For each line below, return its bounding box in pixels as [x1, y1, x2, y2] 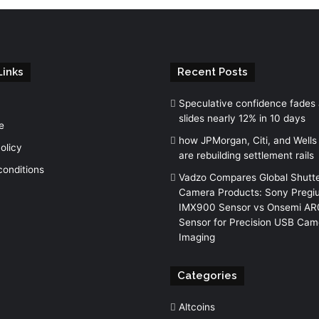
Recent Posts [177, 65, 248, 78]
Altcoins [179, 300, 215, 313]
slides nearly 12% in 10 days [179, 112, 305, 124]
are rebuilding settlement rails [179, 149, 314, 161]
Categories [177, 268, 237, 282]
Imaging [179, 231, 215, 243]
